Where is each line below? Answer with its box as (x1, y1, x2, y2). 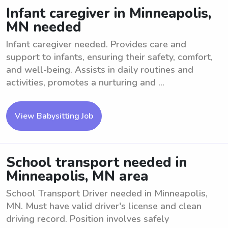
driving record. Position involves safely (6, 213, 169, 225)
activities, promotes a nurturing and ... (6, 76, 164, 89)
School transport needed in (6, 153, 187, 172)
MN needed (6, 18, 81, 37)
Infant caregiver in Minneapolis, (6, 4, 211, 23)
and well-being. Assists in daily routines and (6, 64, 193, 76)
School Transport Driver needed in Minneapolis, (6, 187, 208, 199)
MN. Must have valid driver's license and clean (6, 200, 202, 212)
